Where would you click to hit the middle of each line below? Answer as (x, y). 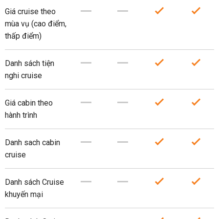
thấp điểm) (23, 36)
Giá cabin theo (29, 103)
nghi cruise (23, 76)
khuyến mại (24, 194)
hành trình (21, 115)
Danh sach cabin (33, 142)
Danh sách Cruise (34, 182)
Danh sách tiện (30, 63)
